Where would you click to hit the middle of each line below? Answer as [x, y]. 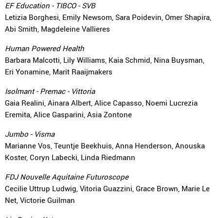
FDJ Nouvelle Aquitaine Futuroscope [67, 177]
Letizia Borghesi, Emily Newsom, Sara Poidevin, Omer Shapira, [108, 17]
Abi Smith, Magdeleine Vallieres [57, 29]
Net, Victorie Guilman [40, 200]
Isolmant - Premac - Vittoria [50, 91]
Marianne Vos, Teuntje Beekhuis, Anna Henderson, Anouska [105, 145]
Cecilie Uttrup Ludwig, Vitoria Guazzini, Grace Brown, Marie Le [107, 188]
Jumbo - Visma [30, 134]
